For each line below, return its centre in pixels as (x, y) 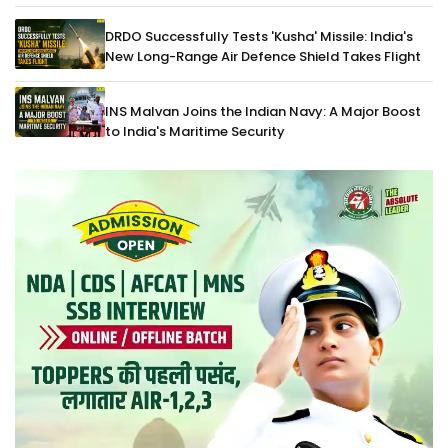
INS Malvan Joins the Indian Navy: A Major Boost (263, 111)
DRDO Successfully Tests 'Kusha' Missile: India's (259, 36)
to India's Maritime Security (195, 131)
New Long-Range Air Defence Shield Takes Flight (263, 56)
